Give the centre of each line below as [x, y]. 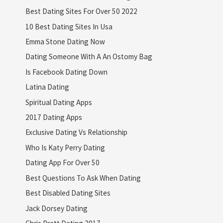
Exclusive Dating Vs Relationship [76, 132]
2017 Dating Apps [54, 117]
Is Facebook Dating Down [66, 71]
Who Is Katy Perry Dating [65, 147]
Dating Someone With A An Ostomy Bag [89, 56]
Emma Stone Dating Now [65, 42]
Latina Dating [47, 87]
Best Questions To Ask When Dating [83, 177]
